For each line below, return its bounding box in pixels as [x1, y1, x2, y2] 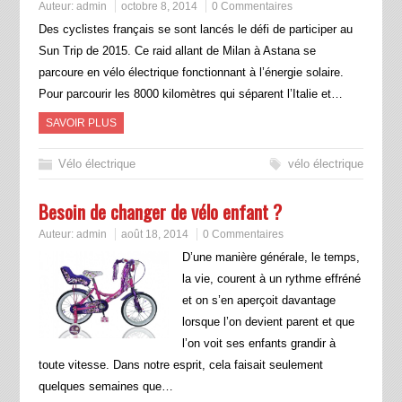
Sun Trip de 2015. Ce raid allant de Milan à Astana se [38, 44, 316, 58]
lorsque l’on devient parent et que [181, 315, 354, 329]
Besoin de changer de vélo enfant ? [38, 197, 282, 226]
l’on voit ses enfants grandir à [181, 336, 336, 351]
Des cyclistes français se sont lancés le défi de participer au [38, 22, 353, 37]
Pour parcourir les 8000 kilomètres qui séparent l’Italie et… [38, 87, 343, 101]
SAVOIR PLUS [45, 117, 117, 130]
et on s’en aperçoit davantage [181, 293, 336, 308]
